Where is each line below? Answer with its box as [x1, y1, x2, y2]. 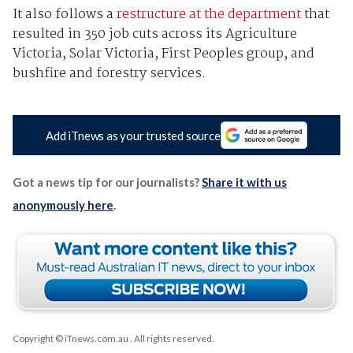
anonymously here [12, 197, 113, 212]
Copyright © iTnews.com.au [12, 332, 128, 344]
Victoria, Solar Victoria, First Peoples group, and [12, 43, 314, 65]
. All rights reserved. [128, 332, 214, 344]
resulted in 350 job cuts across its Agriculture [12, 24, 297, 46]
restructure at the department [116, 4, 301, 26]
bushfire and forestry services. [12, 63, 206, 85]
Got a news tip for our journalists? [12, 174, 202, 189]
